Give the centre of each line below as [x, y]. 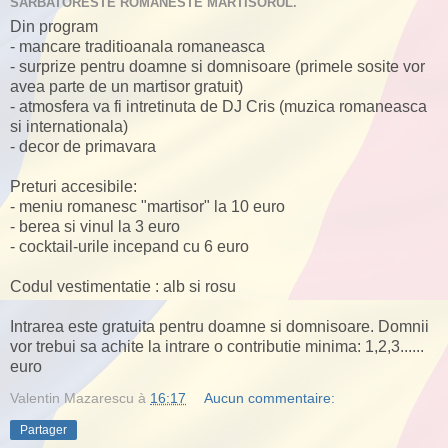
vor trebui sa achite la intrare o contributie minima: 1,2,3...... [217, 346]
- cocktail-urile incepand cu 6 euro [129, 246]
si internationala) [69, 126]
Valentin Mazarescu [72, 397]
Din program [54, 26]
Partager [43, 429]
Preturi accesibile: [73, 186]
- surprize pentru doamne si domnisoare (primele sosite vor [217, 66]
